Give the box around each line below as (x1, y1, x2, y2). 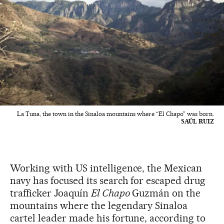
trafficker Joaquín (10, 187, 91, 199)
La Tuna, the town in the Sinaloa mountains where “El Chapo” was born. (17, 110, 214, 118)
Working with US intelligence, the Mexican (10, 162, 202, 174)
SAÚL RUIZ (181, 117, 214, 125)
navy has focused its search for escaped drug (10, 174, 206, 187)
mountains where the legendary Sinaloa (10, 199, 188, 212)
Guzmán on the (129, 187, 201, 199)
